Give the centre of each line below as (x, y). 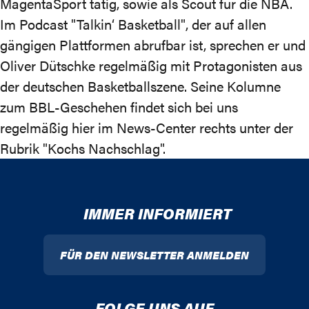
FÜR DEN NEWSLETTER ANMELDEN (154, 255)
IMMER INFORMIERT (157, 213)
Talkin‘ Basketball (129, 24)
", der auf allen (223, 24)
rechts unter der (245, 127)
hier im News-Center (134, 127)
